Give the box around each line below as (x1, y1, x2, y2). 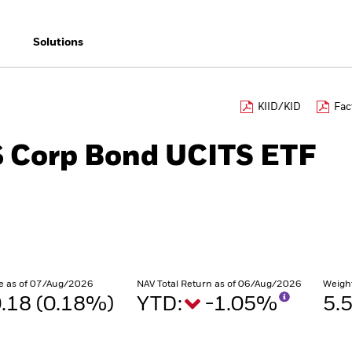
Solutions (32, 37, 83, 48)
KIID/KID (258, 102, 301, 112)
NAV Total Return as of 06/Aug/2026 (137, 280, 302, 289)
